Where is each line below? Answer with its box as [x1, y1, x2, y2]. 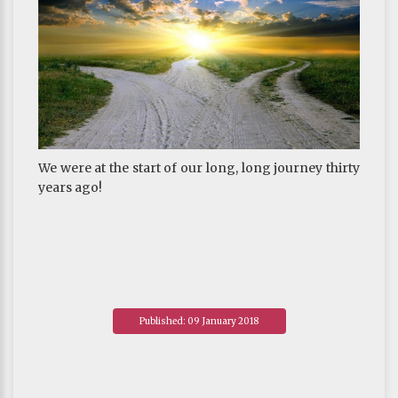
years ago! [38, 179, 102, 195]
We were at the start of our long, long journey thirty [38, 159, 360, 176]
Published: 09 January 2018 [139, 314, 259, 327]
